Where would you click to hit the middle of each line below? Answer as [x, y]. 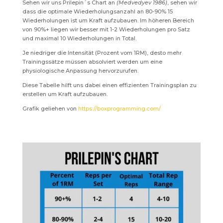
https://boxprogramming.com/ [119, 108]
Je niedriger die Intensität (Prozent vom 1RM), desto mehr [102, 53]
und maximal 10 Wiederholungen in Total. [79, 38]
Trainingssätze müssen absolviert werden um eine [92, 61]
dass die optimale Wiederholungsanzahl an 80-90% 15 [97, 11]
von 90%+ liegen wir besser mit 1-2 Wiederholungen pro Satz [106, 29]
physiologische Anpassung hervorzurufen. [80, 70]
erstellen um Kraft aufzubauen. [65, 94]
